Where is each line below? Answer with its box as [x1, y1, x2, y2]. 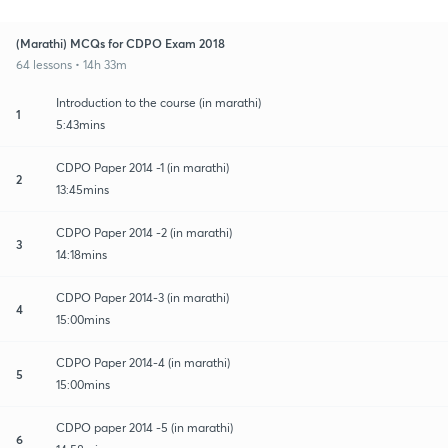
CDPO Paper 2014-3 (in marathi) [56, 289, 229, 305]
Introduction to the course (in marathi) [56, 94, 261, 110]
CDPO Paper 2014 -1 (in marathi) [56, 159, 229, 175]
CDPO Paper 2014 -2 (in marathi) [56, 224, 232, 240]
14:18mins [56, 246, 107, 262]
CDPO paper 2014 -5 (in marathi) [56, 419, 233, 435]
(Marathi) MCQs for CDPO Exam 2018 [16, 34, 225, 51]
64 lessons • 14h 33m [16, 56, 127, 72]
